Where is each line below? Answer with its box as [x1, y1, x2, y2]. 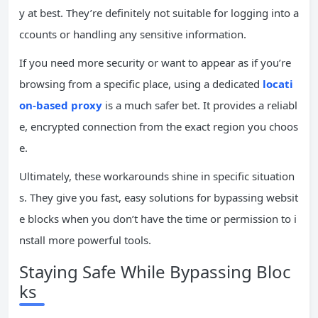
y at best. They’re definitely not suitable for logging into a [19, 5, 299, 20]
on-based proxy [19, 97, 102, 112]
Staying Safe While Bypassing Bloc [19, 259, 291, 283]
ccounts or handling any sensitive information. [19, 26, 246, 41]
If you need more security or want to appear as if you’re [19, 55, 291, 70]
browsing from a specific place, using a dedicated [19, 76, 263, 91]
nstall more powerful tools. [19, 232, 151, 247]
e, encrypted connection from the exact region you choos [19, 119, 298, 133]
